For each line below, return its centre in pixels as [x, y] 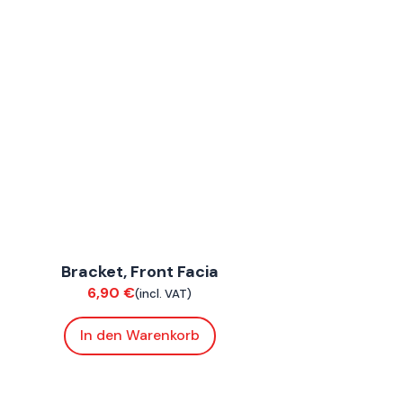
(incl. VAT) [164, 293]
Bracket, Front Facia [139, 271]
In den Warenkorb [139, 336]
